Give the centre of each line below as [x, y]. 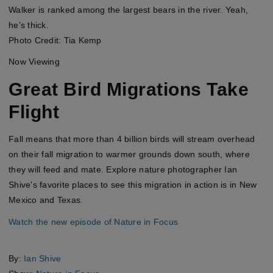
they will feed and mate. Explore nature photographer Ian [123, 170]
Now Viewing [34, 62]
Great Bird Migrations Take [129, 90]
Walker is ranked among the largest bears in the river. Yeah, [128, 9]
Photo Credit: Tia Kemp [55, 40]
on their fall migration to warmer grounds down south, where [129, 154]
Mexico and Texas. [46, 200]
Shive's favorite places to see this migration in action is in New [133, 185]
